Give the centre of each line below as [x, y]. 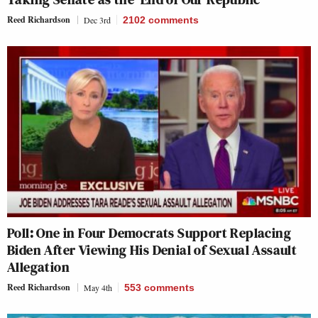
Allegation [38, 267]
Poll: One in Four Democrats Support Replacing [149, 232]
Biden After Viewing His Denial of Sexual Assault [152, 250]
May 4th [98, 287]
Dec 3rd [97, 20]
